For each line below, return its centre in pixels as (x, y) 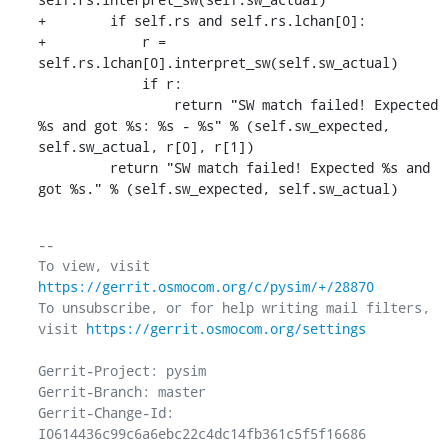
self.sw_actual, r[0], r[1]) (145, 146)
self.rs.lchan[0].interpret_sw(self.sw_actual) (217, 62)
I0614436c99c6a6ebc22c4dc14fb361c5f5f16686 (201, 433)
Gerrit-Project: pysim (121, 370)
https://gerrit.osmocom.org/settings (225, 328)
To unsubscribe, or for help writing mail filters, (233, 307)
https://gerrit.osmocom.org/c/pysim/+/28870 (205, 286)
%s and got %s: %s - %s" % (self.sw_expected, (213, 125)
